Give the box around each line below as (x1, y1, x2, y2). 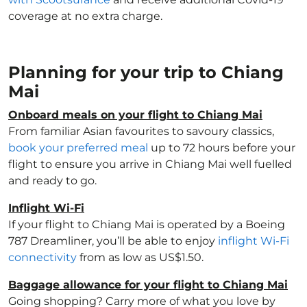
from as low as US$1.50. (77, 251, 204, 264)
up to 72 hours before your (148, 141, 295, 154)
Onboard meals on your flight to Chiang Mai (8, 108, 262, 121)
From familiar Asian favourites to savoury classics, (8, 125, 274, 138)
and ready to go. (8, 174, 97, 187)
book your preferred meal (8, 141, 148, 154)
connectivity (8, 251, 77, 264)
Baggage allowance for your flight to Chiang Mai (8, 278, 288, 291)
